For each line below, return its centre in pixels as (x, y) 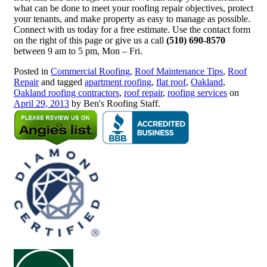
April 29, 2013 (41, 103)
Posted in (32, 71)
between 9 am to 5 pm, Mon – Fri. (78, 51)
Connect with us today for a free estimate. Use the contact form (132, 29)
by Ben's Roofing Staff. (115, 103)
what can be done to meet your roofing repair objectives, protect (133, 8)
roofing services (197, 92)
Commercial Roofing (90, 71)
